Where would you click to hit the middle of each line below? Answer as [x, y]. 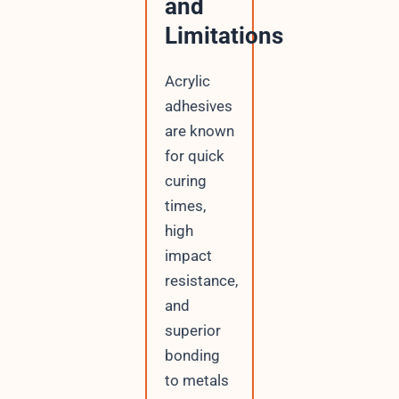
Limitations [224, 35]
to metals [196, 380]
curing [185, 180]
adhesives [198, 106]
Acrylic [187, 81]
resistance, [201, 280]
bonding [192, 355]
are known [199, 130]
